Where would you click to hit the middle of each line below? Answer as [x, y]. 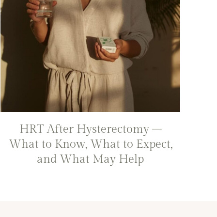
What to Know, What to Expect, [90, 144]
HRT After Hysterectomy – [90, 129]
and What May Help [91, 159]
